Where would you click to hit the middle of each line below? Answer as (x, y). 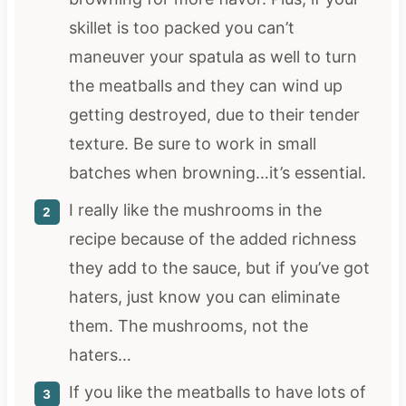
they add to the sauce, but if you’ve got (219, 267)
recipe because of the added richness (212, 238)
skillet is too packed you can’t (181, 27)
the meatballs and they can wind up (205, 85)
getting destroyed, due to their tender (214, 114)
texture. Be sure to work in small (192, 143)
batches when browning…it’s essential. (217, 172)
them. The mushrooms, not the (188, 325)
